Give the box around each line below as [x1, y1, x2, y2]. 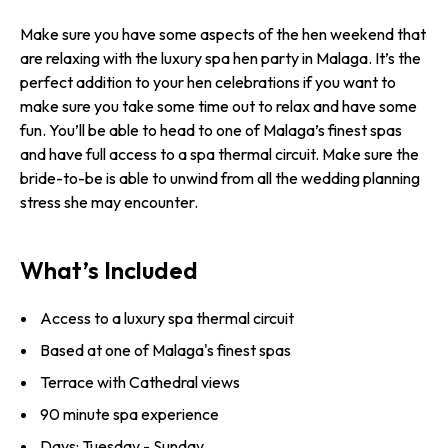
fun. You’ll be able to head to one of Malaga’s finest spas [20, 120, 402, 140]
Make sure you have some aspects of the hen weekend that [20, 24, 426, 44]
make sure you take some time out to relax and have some [20, 96, 417, 116]
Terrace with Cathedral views [40, 372, 240, 393]
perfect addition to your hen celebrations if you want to [20, 72, 396, 92]
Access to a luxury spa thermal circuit [40, 308, 294, 329]
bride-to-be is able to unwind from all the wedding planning [20, 168, 420, 188]
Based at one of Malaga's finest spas [40, 340, 291, 361]
